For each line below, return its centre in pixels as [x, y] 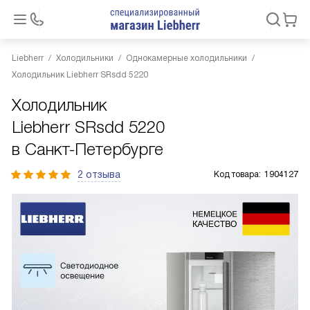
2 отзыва [99, 174]
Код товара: [237, 174]
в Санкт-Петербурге [88, 149]
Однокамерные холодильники [186, 58]
